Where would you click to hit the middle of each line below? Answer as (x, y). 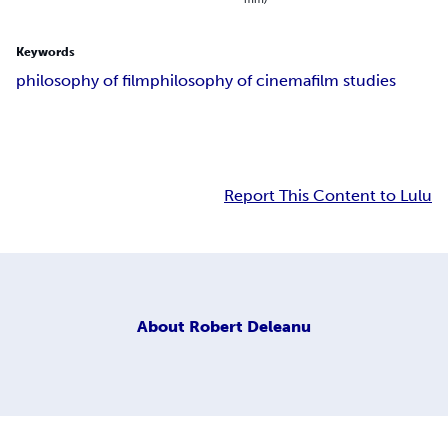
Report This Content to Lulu (328, 196)
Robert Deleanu (250, 326)
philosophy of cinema (230, 81)
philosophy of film (83, 81)
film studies (353, 81)
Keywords (45, 52)
